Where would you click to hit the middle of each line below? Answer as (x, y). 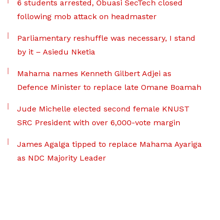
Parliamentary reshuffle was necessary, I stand (106, 38)
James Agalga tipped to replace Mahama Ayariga (110, 144)
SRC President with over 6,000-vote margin (99, 123)
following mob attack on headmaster (87, 17)
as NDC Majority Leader (62, 158)
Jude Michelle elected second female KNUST (103, 109)
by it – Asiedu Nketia (56, 52)
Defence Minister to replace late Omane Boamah (109, 87)
